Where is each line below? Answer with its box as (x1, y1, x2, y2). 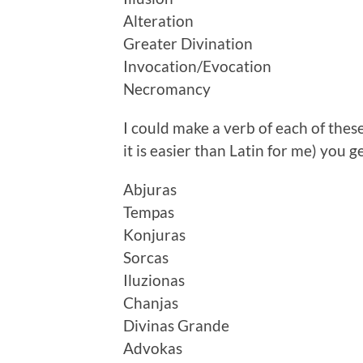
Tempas (123, 202, 174, 221)
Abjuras (123, 179, 177, 199)
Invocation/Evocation (123, 56, 271, 75)
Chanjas (123, 293, 178, 312)
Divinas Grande (123, 315, 229, 335)
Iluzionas (123, 270, 185, 289)
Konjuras (123, 224, 186, 244)
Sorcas (123, 247, 169, 267)
